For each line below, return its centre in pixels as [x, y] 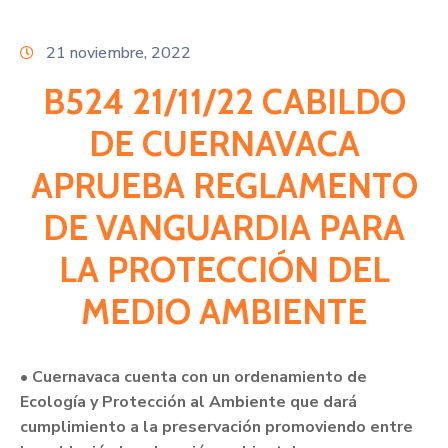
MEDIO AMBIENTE [224, 312]
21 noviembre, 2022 [118, 53]
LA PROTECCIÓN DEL [224, 270]
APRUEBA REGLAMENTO [224, 186]
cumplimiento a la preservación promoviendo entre [216, 427]
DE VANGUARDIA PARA [224, 228]
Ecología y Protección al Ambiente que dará [188, 402]
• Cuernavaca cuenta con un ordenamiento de [193, 377]
